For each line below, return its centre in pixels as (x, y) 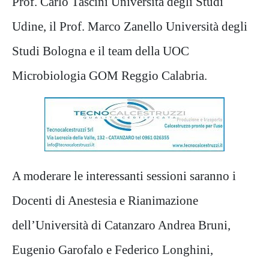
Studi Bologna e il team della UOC (101, 51)
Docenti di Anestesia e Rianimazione (105, 201)
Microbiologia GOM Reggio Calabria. (110, 76)
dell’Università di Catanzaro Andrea (105, 225)
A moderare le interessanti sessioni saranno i (124, 176)
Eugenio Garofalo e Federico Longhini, (113, 250)
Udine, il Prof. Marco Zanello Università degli (130, 26)
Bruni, (214, 225)
